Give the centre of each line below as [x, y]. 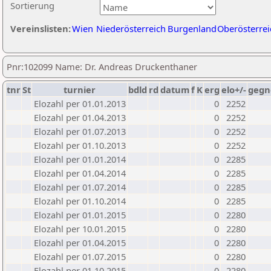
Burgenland [192, 28]
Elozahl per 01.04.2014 [80, 173]
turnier [80, 90]
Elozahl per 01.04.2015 [80, 243]
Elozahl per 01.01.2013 [80, 103]
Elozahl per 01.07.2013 [80, 131]
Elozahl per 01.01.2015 [80, 215]
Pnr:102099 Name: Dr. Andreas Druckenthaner [102, 67]
